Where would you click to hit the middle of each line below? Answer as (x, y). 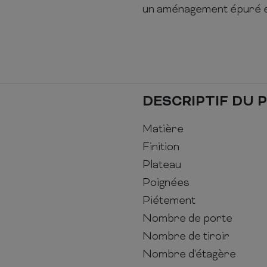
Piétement (169, 201)
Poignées (166, 183)
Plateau (162, 165)
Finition (161, 147)
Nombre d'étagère (189, 254)
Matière (163, 129)
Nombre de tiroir (186, 237)
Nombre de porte (187, 219)
